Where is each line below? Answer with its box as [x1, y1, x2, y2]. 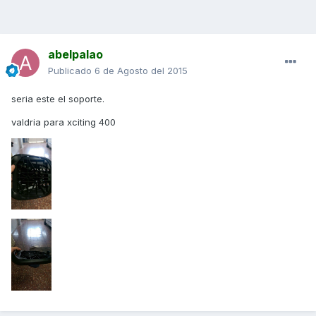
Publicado [48, 65, 95, 77]
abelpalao [48, 47, 103, 62]
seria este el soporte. [11, 93, 104, 105]
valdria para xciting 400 [11, 116, 116, 128]
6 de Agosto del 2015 [95, 65, 188, 77]
